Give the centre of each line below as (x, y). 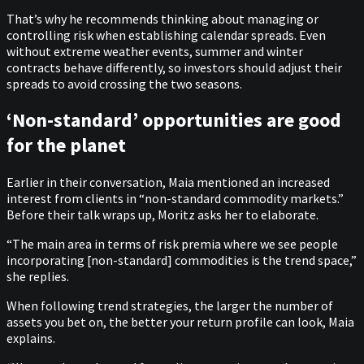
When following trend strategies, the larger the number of (170, 306)
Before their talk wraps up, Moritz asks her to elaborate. (162, 215)
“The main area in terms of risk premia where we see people (172, 244)
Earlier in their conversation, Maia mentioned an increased (168, 182)
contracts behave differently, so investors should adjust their (174, 67)
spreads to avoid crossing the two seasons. (124, 83)
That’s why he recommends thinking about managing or (162, 18)
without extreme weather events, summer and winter (155, 51)
